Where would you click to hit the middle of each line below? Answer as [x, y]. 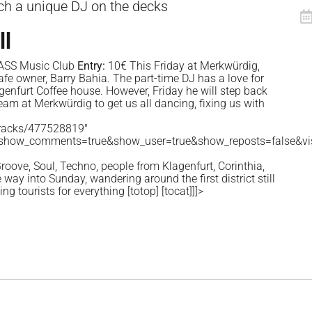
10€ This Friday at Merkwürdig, [182, 66]
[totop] [143, 192]
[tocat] [177, 192]
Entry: [91, 66]
